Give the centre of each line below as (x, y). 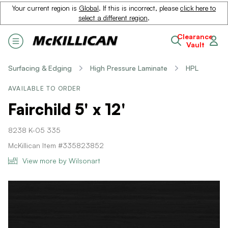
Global (89, 8)
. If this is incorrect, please (139, 8)
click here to (198, 8)
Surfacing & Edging (40, 68)
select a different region (113, 18)
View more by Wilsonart (61, 161)
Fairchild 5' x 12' (67, 109)
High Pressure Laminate (129, 68)
